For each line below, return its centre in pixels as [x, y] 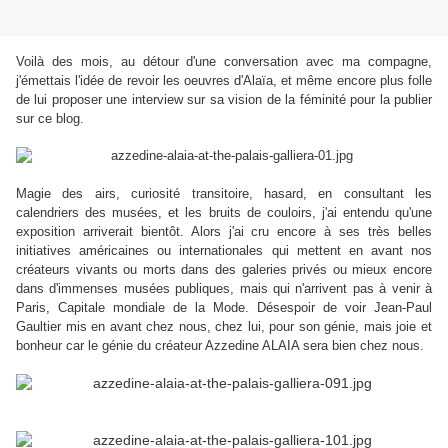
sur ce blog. [50, 119]
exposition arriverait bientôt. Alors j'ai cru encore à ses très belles [224, 232]
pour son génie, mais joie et [351, 327]
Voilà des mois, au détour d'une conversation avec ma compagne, [224, 62]
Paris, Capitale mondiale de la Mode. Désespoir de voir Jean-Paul [224, 308]
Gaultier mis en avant [81, 327]
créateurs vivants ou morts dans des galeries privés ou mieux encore [224, 270]
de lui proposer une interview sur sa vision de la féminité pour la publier [224, 100]
